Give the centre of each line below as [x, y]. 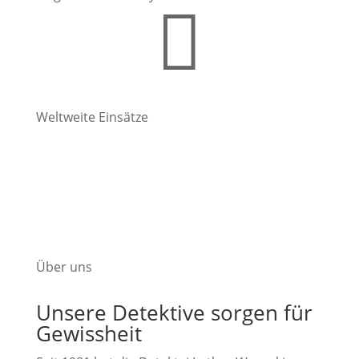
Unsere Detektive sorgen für [174, 312]
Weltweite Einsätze [92, 117]
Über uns [64, 266]
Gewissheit [89, 333]
